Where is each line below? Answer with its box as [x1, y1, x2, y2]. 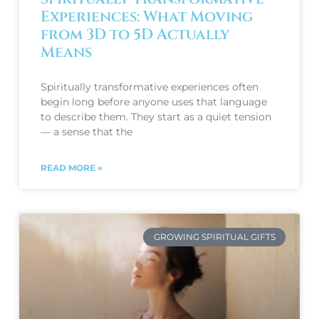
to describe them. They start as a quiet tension [40, 110, 271, 123]
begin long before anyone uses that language [40, 95, 267, 108]
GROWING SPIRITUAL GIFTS [153, 231, 276, 243]
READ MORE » [40, 162, 103, 173]
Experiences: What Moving [40, 7, 253, 27]
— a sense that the [40, 125, 132, 138]
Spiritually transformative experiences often [40, 80, 258, 93]
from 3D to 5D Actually [40, 25, 229, 45]
